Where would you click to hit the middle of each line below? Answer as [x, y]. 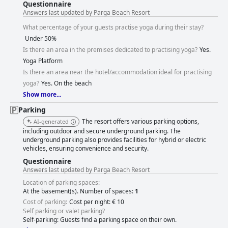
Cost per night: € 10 [97, 202]
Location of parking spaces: [61, 183]
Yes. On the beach [66, 83]
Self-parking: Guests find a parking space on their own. [100, 220]
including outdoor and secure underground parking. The [102, 131]
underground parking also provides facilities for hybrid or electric [115, 140]
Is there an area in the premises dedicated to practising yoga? [110, 50]
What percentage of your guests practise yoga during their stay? [113, 27]
